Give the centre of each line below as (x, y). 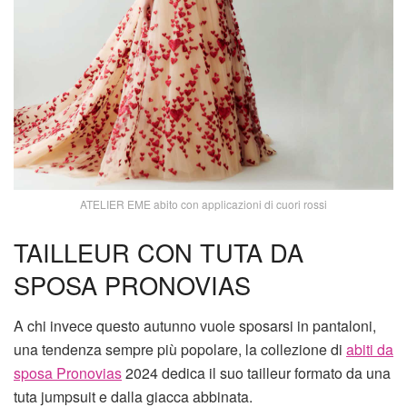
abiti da (370, 350)
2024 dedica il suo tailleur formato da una (256, 373)
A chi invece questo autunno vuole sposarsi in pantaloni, (195, 326)
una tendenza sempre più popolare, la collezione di (180, 350)
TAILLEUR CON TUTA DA (159, 253)
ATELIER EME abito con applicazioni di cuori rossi (203, 203)
